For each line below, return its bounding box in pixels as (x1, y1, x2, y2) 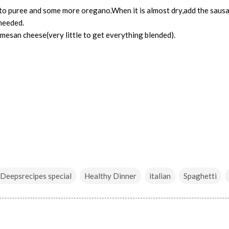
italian (149, 171, 171, 180)
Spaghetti (184, 171, 217, 180)
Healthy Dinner (84, 171, 136, 180)
